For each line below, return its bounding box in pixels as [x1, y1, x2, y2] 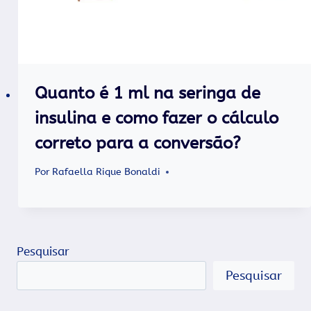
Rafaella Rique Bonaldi [51, 166, 160, 178]
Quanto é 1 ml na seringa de [34, 83, 260, 103]
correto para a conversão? [34, 133, 241, 153]
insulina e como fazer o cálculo [34, 108, 278, 128]
